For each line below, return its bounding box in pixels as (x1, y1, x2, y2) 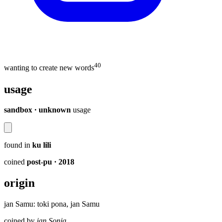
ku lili (32, 141, 51, 150)
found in (4, 141, 30, 150)
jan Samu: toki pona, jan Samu (4, 200, 100, 209)
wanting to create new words (4, 63, 94, 72)
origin (4, 176, 35, 190)
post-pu (27, 158, 54, 166)
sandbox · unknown (4, 106, 71, 114)
